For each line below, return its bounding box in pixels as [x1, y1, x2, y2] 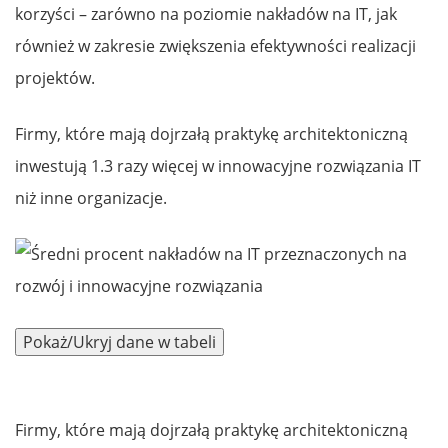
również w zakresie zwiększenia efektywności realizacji [15, 35, 416, 58]
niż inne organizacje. [15, 187, 167, 210]
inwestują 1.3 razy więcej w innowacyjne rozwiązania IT [15, 155, 421, 178]
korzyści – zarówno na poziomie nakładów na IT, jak [15, 3, 397, 26]
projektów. [15, 67, 95, 90]
